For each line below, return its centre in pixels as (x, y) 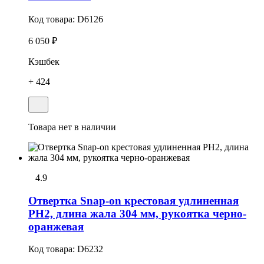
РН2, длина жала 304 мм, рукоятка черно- (137, 213)
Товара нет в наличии (72, 127)
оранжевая (56, 226)
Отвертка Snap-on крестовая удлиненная (133, 200)
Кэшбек (44, 61)
